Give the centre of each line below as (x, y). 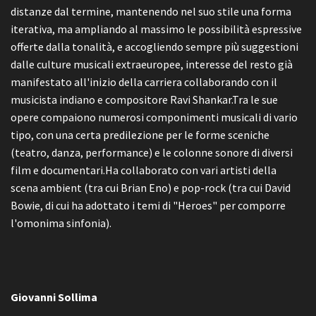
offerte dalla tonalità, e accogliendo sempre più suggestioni (154, 47)
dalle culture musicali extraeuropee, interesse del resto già (152, 64)
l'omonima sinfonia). (61, 223)
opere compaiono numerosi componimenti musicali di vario (154, 117)
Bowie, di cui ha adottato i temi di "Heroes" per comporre (148, 205)
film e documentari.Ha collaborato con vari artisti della (144, 170)
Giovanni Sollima (54, 297)
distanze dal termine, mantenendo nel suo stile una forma (151, 11)
